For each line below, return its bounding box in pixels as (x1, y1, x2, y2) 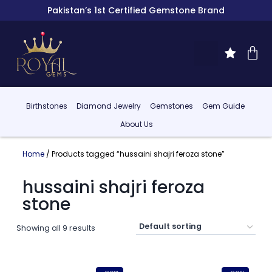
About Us (120, 119, 154, 130)
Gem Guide (202, 101, 245, 112)
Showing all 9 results (16, 222, 95, 233)
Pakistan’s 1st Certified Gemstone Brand (47, 4, 225, 16)
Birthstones (25, 101, 67, 112)
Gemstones (149, 101, 193, 112)
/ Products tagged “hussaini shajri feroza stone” (44, 148, 225, 159)
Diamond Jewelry (76, 101, 141, 112)
